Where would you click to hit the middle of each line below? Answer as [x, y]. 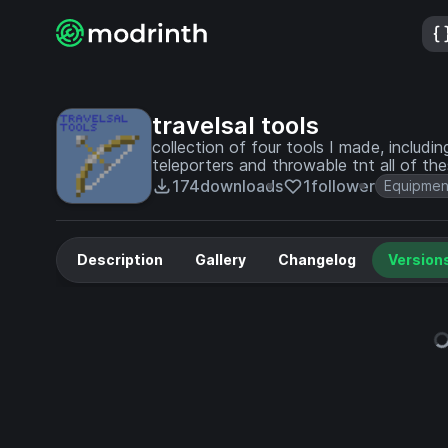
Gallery [220, 259]
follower [343, 186]
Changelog [317, 259]
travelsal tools [235, 125]
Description [120, 259]
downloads [241, 186]
